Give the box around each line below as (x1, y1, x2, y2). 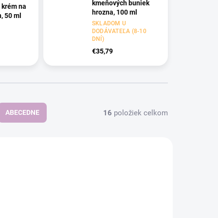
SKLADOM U (91, 20, 127, 27)
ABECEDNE (5, 109, 39, 117)
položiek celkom (112, 108, 168, 117)
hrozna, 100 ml (91, 8, 137, 17)
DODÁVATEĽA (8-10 (91, 28, 146, 35)
